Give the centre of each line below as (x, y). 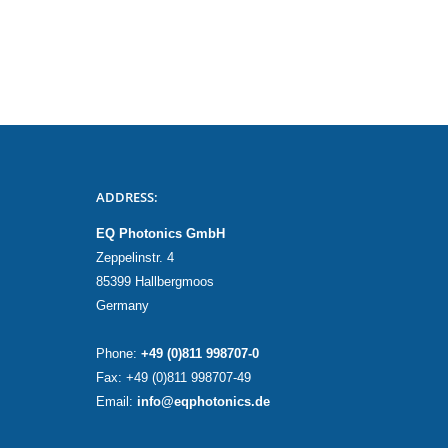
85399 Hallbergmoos (155, 282)
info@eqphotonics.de (203, 402)
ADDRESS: (127, 197)
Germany (122, 306)
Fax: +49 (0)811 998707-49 (173, 378)
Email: (116, 402)
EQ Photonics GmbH (160, 234)
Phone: (118, 354)
